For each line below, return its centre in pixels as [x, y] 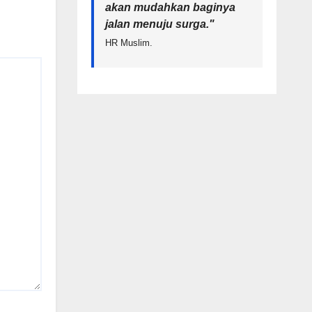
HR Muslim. [128, 43]
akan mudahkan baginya [170, 8]
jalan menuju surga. [157, 24]
